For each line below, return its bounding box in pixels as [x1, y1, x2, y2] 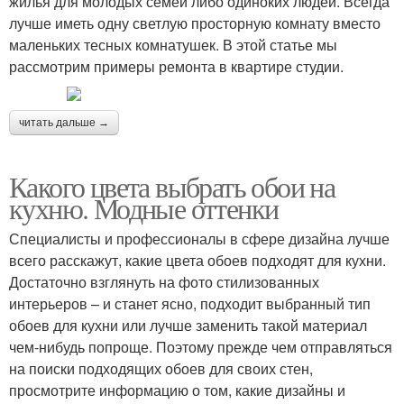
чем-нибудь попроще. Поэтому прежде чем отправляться [9, 336, 392, 357]
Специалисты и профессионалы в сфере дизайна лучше [9, 228, 390, 249]
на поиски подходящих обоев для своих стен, [9, 358, 313, 379]
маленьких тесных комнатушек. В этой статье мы [9, 34, 337, 55]
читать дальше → [19, 116, 109, 129]
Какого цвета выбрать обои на [9, 167, 335, 206]
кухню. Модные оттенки [9, 188, 279, 227]
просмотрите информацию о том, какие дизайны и [9, 380, 345, 400]
